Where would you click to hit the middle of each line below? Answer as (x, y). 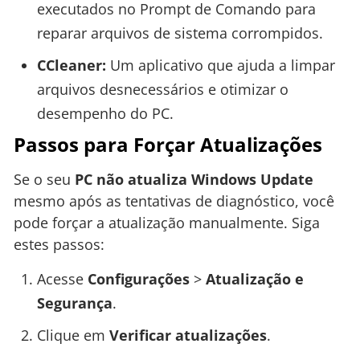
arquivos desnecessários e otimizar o (162, 89)
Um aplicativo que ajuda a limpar (220, 65)
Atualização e (254, 279)
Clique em (73, 335)
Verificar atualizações (188, 335)
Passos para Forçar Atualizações (168, 144)
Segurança (74, 303)
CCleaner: (71, 65)
